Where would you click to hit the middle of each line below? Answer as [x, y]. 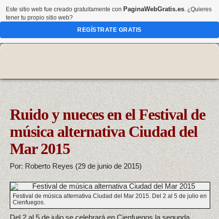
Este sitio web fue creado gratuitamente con [65, 9]
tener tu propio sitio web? [39, 18]
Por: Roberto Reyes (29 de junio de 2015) [76, 166]
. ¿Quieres [198, 9]
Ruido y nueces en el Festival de [108, 114]
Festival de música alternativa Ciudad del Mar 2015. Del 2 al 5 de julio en [110, 196]
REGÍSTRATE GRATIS [109, 30]
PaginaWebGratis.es [154, 9]
